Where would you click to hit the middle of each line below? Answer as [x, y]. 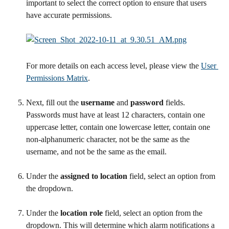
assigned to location [94, 176]
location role [83, 213]
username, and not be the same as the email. [96, 152]
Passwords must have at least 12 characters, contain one [117, 115]
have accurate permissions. [69, 15]
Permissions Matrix [57, 78]
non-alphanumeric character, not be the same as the [109, 140]
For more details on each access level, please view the [113, 66]
